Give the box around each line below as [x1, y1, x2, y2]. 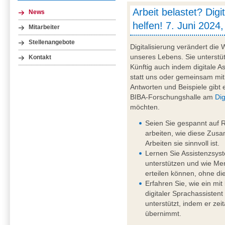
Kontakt [29, 54, 52, 60]
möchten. [130, 103, 160, 111]
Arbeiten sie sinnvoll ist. [145, 139, 220, 148]
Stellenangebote [29, 39, 75, 45]
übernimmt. [145, 209, 182, 218]
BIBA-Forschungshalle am [130, 93, 215, 101]
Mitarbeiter [29, 24, 60, 30]
